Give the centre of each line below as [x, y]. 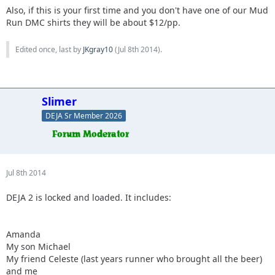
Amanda [23, 234]
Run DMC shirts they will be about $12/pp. [93, 22]
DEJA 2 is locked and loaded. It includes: [89, 197]
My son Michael [38, 246]
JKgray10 [98, 49]
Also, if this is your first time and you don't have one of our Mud [137, 10]
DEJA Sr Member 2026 [84, 115]
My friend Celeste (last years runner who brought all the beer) [134, 258]
